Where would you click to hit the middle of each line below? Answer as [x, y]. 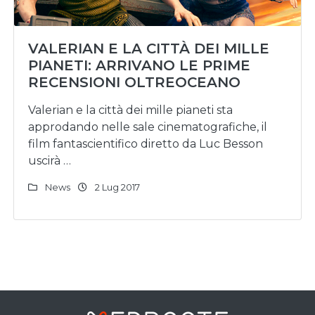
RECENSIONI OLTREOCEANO [134, 82]
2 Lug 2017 [116, 187]
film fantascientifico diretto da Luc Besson [146, 144]
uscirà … [50, 161]
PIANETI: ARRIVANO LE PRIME [139, 65]
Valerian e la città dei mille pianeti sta [130, 110]
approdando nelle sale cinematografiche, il [148, 127]
